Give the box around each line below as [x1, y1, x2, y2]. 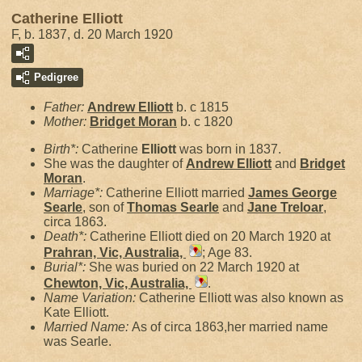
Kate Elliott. [44, 305, 109, 319]
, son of [82, 200, 127, 214]
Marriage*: [44, 186, 106, 200]
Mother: [44, 115, 90, 128]
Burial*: [44, 260, 89, 274]
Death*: [44, 229, 90, 243]
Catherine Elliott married [106, 186, 248, 200]
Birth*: [44, 142, 82, 156]
